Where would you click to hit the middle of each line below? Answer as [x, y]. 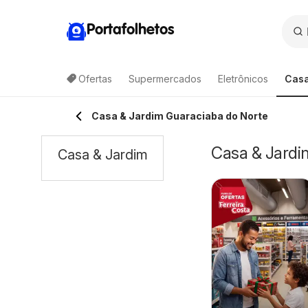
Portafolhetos [130, 30]
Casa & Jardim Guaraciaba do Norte [180, 116]
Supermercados [165, 79]
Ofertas [95, 79]
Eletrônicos [243, 79]
